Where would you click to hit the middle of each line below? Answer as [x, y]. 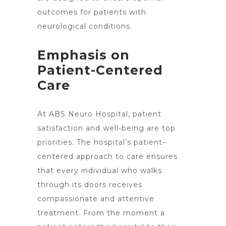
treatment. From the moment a [101, 213]
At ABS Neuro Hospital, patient [99, 114]
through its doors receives [90, 185]
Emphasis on [83, 55]
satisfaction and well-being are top [106, 128]
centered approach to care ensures [107, 156]
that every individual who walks [100, 171]
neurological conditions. [85, 26]
